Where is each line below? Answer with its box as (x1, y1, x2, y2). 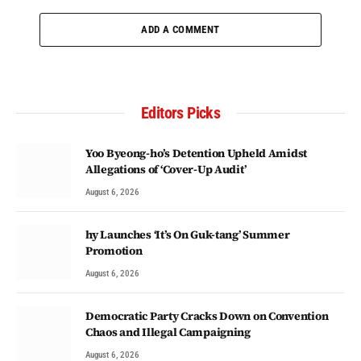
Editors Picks (140, 102, 221, 122)
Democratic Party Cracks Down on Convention (85, 307, 329, 324)
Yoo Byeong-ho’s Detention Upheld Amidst (85, 144, 308, 161)
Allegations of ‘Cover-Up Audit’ (85, 160, 247, 177)
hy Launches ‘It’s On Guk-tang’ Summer (85, 226, 290, 243)
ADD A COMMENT (141, 23, 220, 35)
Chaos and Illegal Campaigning (85, 323, 251, 340)
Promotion (85, 242, 143, 259)
